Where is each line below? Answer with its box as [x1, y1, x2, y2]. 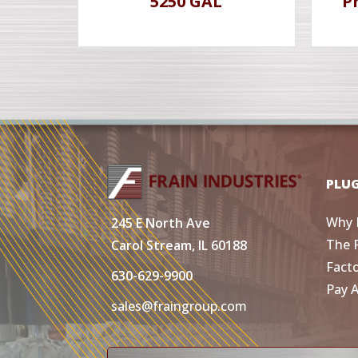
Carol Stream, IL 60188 [111, 236, 248, 254]
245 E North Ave [111, 213, 211, 232]
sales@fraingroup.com [111, 296, 248, 315]
